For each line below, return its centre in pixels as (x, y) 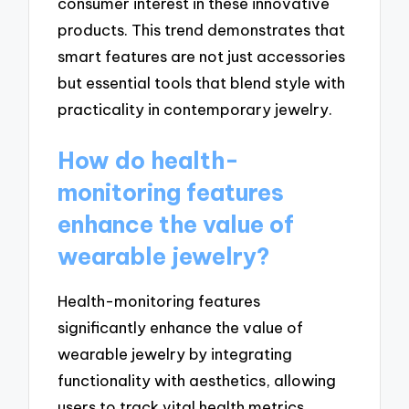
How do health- (149, 161)
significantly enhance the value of (181, 328)
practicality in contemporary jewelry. (195, 110)
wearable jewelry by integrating (175, 354)
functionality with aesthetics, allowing (197, 381)
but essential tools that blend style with (202, 83)
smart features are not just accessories (202, 57)
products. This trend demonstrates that (202, 30)
